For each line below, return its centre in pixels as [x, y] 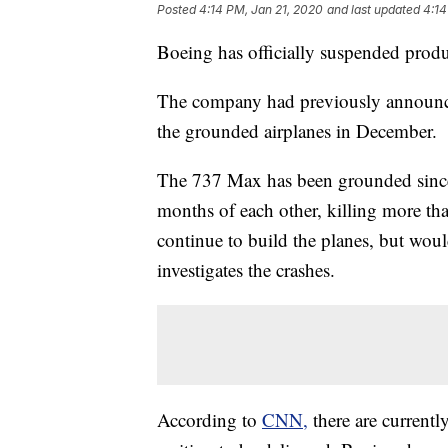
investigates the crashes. [246, 270]
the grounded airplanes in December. [297, 131]
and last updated [373, 10]
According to [209, 420]
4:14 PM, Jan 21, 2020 [261, 10]
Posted [178, 10]
